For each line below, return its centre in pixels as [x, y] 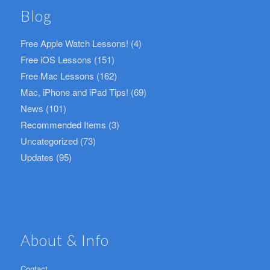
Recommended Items [63, 124]
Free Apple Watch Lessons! [74, 43]
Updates [37, 157]
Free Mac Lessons [57, 75]
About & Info [64, 240]
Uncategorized [49, 140]
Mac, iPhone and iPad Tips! [74, 92]
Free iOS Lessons [56, 59]
